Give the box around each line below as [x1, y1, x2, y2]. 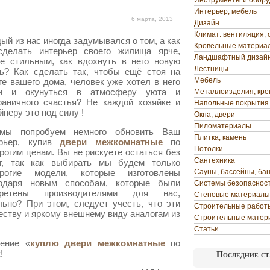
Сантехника [194, 156, 235, 165]
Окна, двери [194, 110, 235, 119]
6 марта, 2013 [131, 16, 173, 22]
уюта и [146, 87, 180, 97]
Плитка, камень [194, 133, 246, 142]
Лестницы [194, 64, 228, 73]
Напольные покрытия [194, 99, 269, 107]
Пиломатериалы [194, 122, 251, 130]
